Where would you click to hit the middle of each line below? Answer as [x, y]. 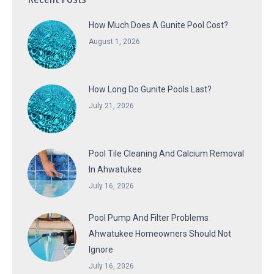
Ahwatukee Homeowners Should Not [160, 233]
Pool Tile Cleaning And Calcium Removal [166, 153]
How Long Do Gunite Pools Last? [150, 89]
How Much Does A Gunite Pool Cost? [158, 25]
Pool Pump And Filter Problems [149, 217]
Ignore [101, 249]
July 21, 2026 [111, 106]
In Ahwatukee [115, 169]
